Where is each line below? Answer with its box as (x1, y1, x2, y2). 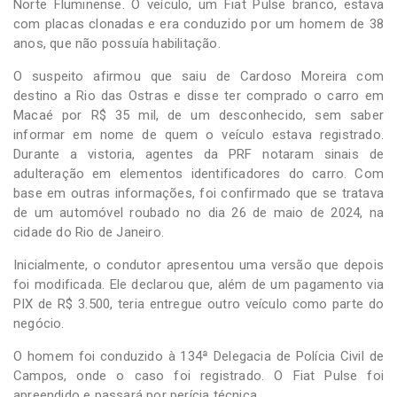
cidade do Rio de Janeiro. (13, 223, 164, 240)
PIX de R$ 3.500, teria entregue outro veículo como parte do (13, 295, 384, 312)
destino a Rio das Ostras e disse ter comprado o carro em (13, 87, 384, 104)
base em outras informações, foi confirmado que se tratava (13, 184, 384, 201)
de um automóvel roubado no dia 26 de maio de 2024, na (13, 204, 384, 221)
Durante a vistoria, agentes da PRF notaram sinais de (13, 145, 384, 162)
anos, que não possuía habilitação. (13, 35, 221, 51)
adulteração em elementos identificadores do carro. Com (13, 165, 384, 182)
